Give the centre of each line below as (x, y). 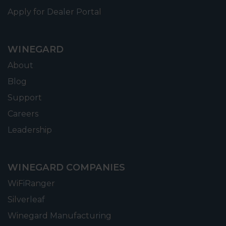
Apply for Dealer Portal (54, 12)
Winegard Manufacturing (60, 215)
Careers (23, 114)
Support (25, 97)
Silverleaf (26, 199)
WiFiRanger (31, 183)
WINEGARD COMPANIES (67, 167)
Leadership (30, 130)
